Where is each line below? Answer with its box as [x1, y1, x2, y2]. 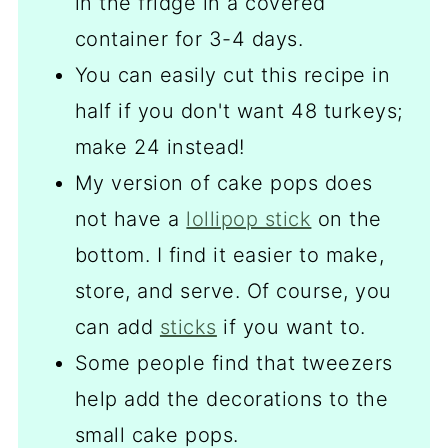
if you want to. [216, 315, 366, 340]
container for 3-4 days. [74, 27, 304, 52]
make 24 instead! [74, 135, 245, 160]
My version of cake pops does [74, 171, 373, 196]
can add [74, 315, 160, 340]
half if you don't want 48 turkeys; [74, 99, 403, 124]
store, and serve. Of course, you [74, 279, 392, 304]
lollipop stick [186, 207, 312, 232]
